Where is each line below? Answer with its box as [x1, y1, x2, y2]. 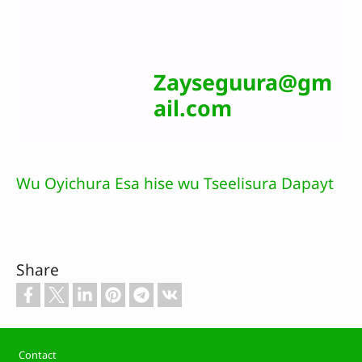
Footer [7, 335, 58, 357]
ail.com [154, 93, 232, 124]
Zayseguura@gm [154, 67, 332, 98]
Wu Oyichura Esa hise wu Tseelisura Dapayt [16, 171, 334, 194]
